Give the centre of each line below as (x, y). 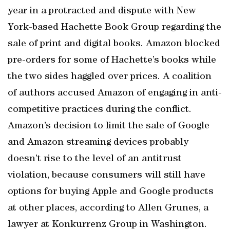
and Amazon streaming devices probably (98, 143)
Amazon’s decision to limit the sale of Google (109, 126)
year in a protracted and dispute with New (102, 11)
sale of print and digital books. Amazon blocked (114, 44)
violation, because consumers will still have (107, 176)
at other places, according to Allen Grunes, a (108, 208)
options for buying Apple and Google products (111, 192)
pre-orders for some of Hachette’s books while (112, 61)
